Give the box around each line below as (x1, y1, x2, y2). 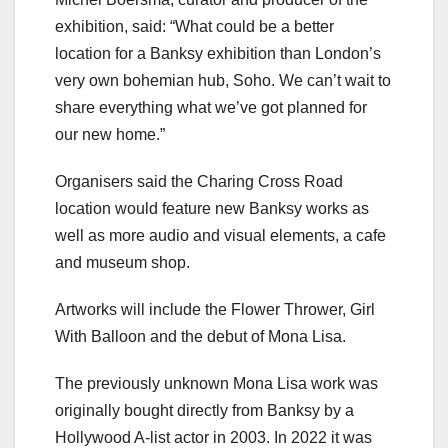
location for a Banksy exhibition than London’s (55, 45, 381, 63)
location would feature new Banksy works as (55, 200, 369, 218)
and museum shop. (55, 254, 190, 272)
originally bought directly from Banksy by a (55, 402, 354, 420)
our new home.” (55, 126, 165, 144)
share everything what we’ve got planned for (55, 99, 367, 117)
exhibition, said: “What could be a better (55, 18, 334, 36)
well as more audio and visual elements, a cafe (55, 227, 386, 245)
